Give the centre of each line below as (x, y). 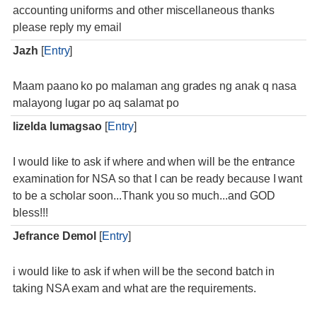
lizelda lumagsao (58, 126)
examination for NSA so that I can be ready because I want (158, 179)
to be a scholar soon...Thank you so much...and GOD (144, 196)
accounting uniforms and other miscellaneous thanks (144, 10)
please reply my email (67, 27)
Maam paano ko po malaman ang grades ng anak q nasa (155, 86)
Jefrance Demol (55, 236)
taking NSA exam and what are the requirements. (134, 288)
